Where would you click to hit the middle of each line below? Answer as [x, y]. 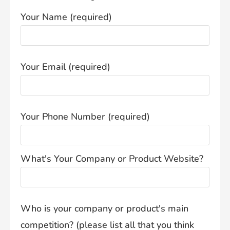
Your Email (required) [65, 67]
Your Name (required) [66, 17]
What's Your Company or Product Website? [112, 159]
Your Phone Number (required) [85, 117]
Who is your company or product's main [104, 209]
